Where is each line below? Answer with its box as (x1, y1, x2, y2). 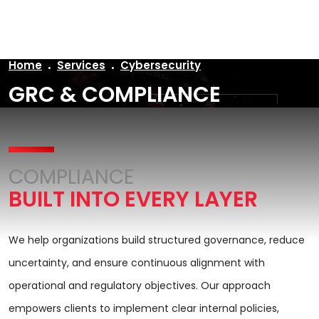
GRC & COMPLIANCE (9, 80, 221, 110)
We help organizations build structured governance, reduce (9, 233, 305, 248)
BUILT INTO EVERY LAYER (9, 184, 258, 215)
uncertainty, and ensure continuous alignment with (9, 256, 265, 271)
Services (57, 58, 105, 73)
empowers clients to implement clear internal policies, (9, 301, 279, 316)
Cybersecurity (120, 58, 201, 73)
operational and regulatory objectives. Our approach (9, 278, 271, 293)
